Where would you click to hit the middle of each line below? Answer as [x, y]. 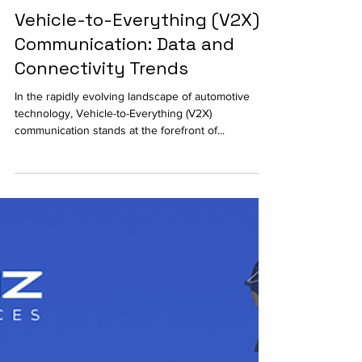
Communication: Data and [124, 92]
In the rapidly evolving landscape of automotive [132, 145]
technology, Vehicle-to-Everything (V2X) [113, 162]
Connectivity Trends [101, 116]
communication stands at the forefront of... [120, 179]
